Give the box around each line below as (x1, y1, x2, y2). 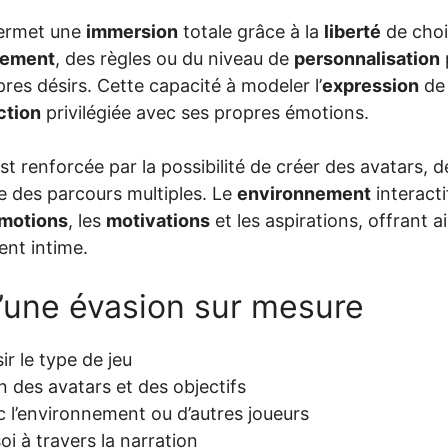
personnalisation (294, 47, 440, 69)
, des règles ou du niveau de (55, 47, 294, 69)
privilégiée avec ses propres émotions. (41, 101, 369, 123)
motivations (106, 209, 210, 231)
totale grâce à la (178, 20, 324, 42)
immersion (86, 20, 178, 42)
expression (322, 74, 419, 96)
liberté (324, 20, 381, 42)
